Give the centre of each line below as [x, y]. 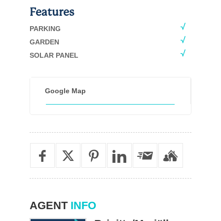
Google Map [65, 91]
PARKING [45, 29]
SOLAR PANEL [54, 55]
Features [52, 12]
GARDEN [44, 42]
